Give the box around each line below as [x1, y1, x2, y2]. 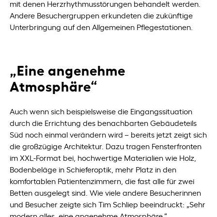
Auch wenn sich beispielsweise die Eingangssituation [10, 106, 193, 116]
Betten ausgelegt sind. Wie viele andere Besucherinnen [10, 187, 201, 198]
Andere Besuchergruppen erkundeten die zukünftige [10, 10, 193, 20]
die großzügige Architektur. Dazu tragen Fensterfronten [10, 140, 202, 151]
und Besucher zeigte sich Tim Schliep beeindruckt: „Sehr [10, 199, 206, 209]
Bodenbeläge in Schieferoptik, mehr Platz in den [10, 164, 177, 174]
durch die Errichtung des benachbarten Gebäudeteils [10, 117, 197, 128]
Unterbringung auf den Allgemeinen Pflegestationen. [10, 21, 193, 32]
